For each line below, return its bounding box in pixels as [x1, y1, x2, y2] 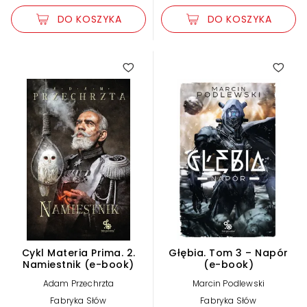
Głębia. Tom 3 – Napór [169, 245, 288, 260]
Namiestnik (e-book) [23, 257, 134, 271]
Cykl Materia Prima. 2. [21, 245, 136, 260]
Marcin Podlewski [192, 277, 265, 289]
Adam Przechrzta [42, 277, 114, 289]
